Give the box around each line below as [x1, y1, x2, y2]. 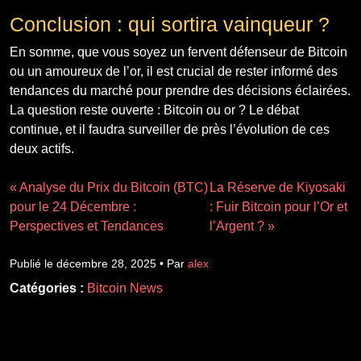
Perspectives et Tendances [10, 218, 164, 233]
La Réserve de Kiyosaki [209, 180, 346, 194]
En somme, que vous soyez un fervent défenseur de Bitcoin [10, 44, 347, 59]
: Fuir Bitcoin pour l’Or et [209, 199, 347, 214]
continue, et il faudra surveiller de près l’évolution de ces [10, 122, 330, 136]
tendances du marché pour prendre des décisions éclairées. [10, 83, 351, 98]
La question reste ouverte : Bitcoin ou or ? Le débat [10, 102, 299, 117]
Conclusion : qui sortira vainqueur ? [10, 12, 330, 35]
